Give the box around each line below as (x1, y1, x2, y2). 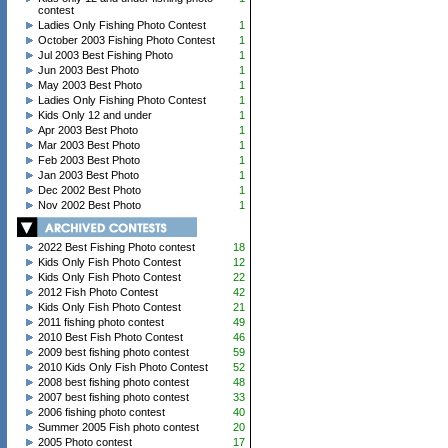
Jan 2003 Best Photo (37, 169, 139, 181)
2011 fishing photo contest (37, 316, 164, 328)
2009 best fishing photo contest (37, 346, 189, 358)
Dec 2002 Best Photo (37, 184, 141, 196)
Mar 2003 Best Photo (37, 139, 140, 151)
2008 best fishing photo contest (37, 376, 189, 388)
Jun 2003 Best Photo (37, 64, 139, 76)
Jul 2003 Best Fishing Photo (37, 49, 173, 61)
